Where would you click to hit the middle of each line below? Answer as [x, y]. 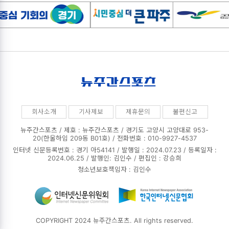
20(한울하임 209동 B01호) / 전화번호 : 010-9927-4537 [114, 139]
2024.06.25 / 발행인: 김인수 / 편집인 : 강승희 [114, 158]
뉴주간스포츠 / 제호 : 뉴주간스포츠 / [72, 130]
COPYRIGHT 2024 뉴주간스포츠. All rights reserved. [114, 221]
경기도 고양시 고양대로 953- [166, 130]
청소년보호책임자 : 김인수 [114, 169]
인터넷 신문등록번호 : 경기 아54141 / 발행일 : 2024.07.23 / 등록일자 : [114, 150]
